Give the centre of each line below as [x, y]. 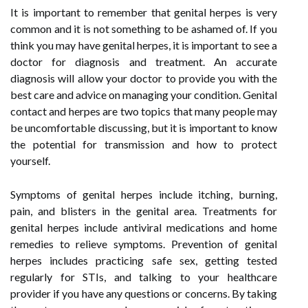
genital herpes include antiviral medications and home [144, 227]
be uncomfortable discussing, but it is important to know [144, 128]
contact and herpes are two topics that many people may [144, 111]
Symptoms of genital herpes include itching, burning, [144, 194]
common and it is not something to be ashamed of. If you [144, 29]
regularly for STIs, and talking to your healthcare [144, 277]
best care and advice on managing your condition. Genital [144, 95]
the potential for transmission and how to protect [144, 144]
